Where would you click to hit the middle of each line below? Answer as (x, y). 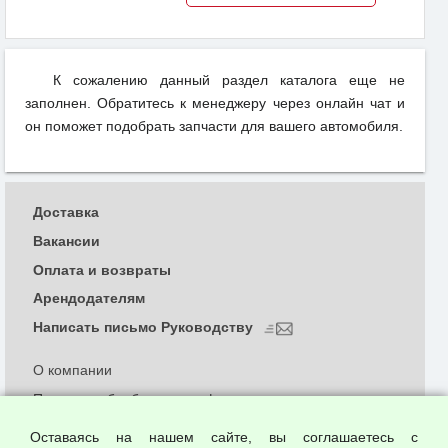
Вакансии (66, 240)
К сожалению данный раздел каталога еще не (229, 80)
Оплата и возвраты (102, 269)
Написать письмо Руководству (145, 327)
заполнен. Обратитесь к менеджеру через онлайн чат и (215, 103)
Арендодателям (89, 298)
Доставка (66, 212)
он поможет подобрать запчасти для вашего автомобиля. (214, 126)
